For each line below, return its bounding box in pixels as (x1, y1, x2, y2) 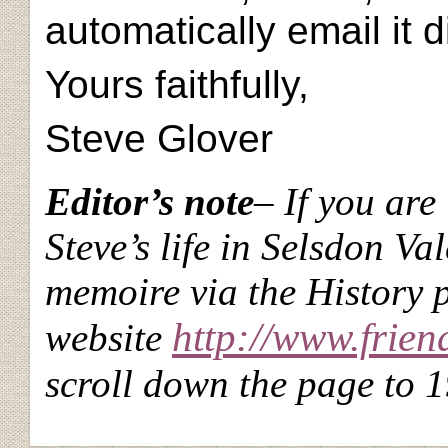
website (45, 316, 172, 360)
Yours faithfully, (45, 63, 309, 107)
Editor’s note (45, 180, 254, 224)
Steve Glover (45, 117, 273, 161)
